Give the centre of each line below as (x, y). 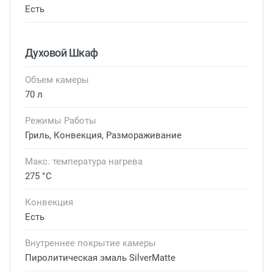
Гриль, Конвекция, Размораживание (103, 135)
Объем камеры (57, 80)
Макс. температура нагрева (84, 161)
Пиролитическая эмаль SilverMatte (100, 258)
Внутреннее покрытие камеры (90, 243)
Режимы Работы (61, 121)
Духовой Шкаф (62, 53)
